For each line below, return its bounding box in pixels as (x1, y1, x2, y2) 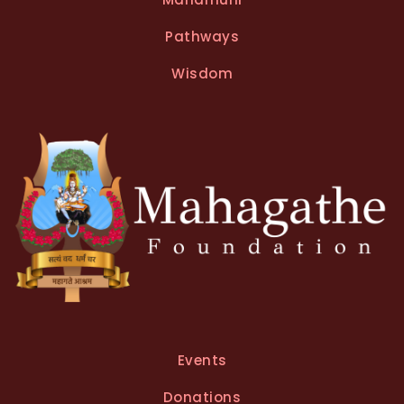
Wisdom (171, 63, 233, 83)
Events (177, 351, 227, 371)
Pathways (165, 26, 239, 46)
